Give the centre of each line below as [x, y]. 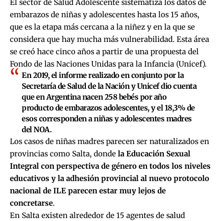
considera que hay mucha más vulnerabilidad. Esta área [110, 39]
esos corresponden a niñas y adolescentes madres [107, 119]
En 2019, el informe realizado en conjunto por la [103, 75]
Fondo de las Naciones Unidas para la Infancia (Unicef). [108, 64]
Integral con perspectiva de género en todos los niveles [110, 166]
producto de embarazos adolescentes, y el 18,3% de [108, 108]
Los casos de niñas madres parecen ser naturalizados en [110, 142]
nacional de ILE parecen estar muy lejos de [88, 191]
